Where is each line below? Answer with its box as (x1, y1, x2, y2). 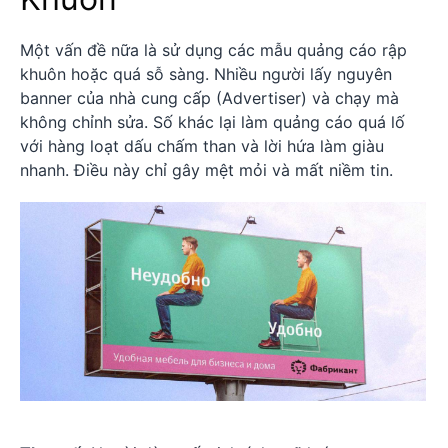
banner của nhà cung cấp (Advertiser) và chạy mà (20, 87, 399, 108)
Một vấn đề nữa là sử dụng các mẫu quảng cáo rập (20, 39, 407, 60)
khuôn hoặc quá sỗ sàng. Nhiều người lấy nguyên (20, 63, 392, 84)
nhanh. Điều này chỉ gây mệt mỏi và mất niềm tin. (20, 159, 393, 180)
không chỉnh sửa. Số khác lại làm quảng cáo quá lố (20, 111, 405, 132)
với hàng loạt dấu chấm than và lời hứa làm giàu (20, 135, 384, 156)
